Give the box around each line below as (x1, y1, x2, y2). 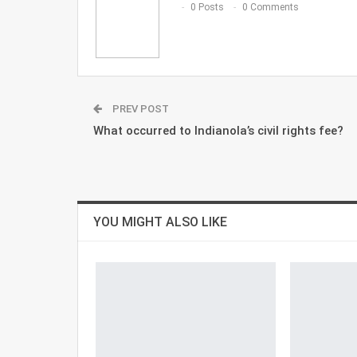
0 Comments (242, 2, 299, 14)
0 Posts (190, 2, 224, 14)
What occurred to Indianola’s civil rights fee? (93, 123, 343, 138)
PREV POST (110, 102, 169, 115)
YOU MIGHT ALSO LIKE (93, 214, 227, 229)
